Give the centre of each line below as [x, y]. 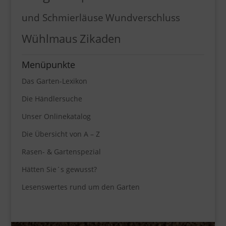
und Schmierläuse [62, 17]
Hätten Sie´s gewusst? [59, 169]
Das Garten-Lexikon [54, 81]
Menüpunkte [48, 64]
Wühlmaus [49, 38]
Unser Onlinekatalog [56, 116]
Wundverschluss [143, 17]
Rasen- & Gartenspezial [61, 151]
